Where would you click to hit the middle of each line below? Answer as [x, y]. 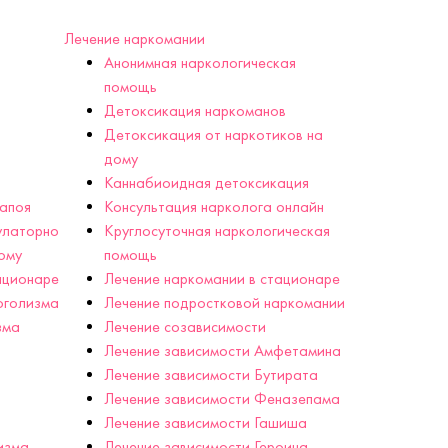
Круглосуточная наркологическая [216, 231]
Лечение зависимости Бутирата [210, 375]
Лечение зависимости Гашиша [205, 423]
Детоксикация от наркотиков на [213, 135]
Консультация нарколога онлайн [213, 207]
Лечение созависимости [184, 327]
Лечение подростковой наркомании [224, 303]
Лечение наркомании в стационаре [221, 279]
